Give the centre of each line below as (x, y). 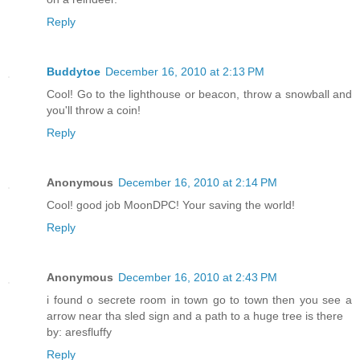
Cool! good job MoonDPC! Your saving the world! (171, 205)
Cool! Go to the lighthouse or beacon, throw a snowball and (199, 94)
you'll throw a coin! (94, 110)
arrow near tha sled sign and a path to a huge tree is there (195, 316)
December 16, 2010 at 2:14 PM (198, 183)
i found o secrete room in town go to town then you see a (199, 300)
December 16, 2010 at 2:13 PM (185, 72)
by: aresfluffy (79, 332)
